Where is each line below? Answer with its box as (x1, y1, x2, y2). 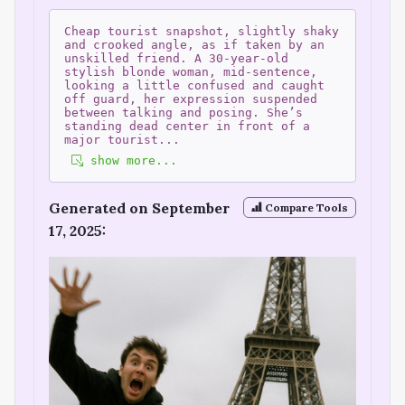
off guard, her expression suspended (64, 92, 317, 107)
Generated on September (49, 199, 230, 218)
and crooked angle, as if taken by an (64, 38, 325, 52)
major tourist (64, 133, 158, 147)
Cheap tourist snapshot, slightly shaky (64, 24, 339, 39)
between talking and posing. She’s (64, 106, 303, 120)
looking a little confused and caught (64, 79, 325, 93)
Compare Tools (262, 200, 349, 214)
